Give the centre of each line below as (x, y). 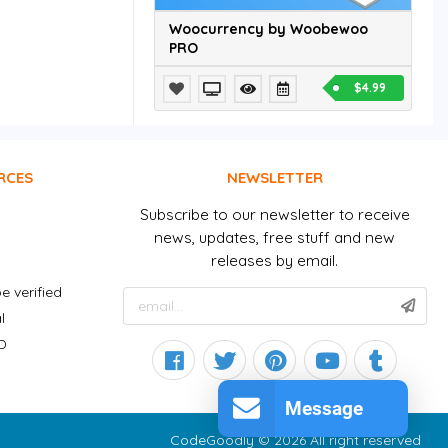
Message (324, 408)
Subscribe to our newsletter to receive (274, 214)
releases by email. (275, 260)
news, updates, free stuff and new (275, 237)
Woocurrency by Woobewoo (268, 28)
